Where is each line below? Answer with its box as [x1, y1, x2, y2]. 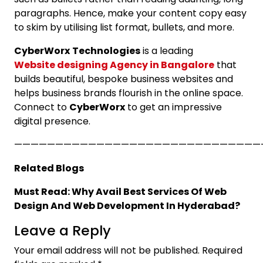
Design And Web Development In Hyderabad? [14, 198, 240, 213]
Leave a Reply [14, 220, 111, 240]
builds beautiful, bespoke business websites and [14, 72, 233, 86]
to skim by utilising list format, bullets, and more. [14, 20, 234, 34]
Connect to [14, 100, 69, 114]
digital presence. [14, 114, 90, 128]
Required [202, 243, 242, 257]
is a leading [140, 43, 193, 58]
